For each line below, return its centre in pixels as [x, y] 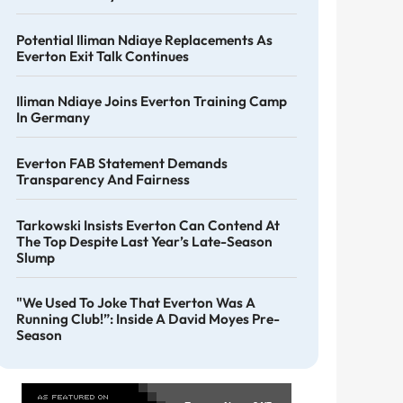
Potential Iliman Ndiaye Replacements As [144, 40]
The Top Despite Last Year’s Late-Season [144, 241]
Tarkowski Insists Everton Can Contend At [148, 225]
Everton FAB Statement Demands [121, 163]
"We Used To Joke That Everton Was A [135, 303]
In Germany [53, 118]
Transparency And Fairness [103, 179]
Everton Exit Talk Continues [102, 56]
